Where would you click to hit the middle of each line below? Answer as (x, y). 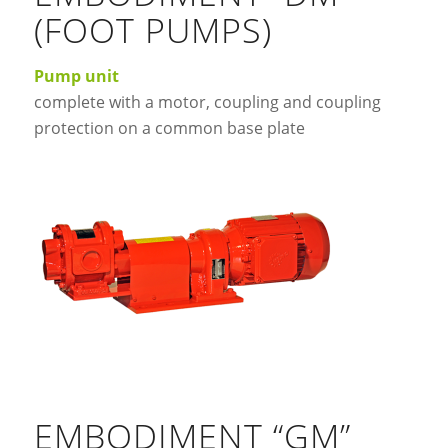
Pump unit (76, 75)
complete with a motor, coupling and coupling (207, 101)
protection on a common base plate (169, 127)
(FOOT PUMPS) (152, 29)
